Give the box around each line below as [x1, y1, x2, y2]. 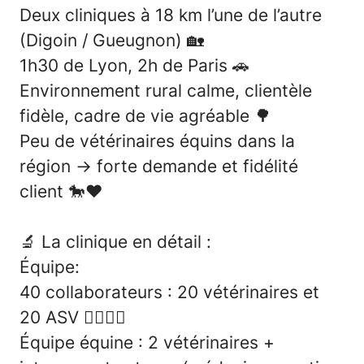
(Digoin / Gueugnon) [19, 29, 187, 50]
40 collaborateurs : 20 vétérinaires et [19, 281, 319, 302]
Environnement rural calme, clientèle [19, 80, 312, 101]
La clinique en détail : [41, 231, 211, 252]
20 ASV [19, 306, 84, 327]
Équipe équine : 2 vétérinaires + [19, 331, 275, 353]
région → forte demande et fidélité [19, 155, 298, 176]
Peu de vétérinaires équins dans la [19, 130, 295, 151]
